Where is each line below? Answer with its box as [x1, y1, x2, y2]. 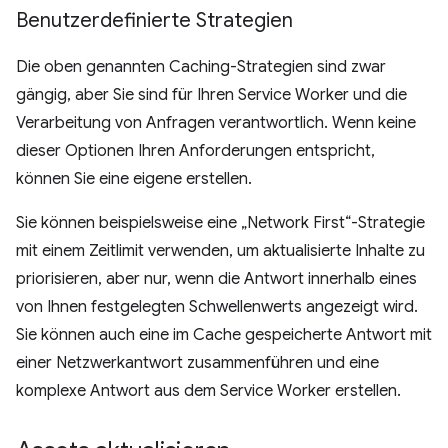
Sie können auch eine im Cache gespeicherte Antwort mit [16, 325, 432, 346]
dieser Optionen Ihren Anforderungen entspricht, [16, 141, 375, 162]
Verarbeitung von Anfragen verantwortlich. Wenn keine [16, 113, 416, 134]
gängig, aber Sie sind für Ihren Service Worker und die [16, 85, 407, 106]
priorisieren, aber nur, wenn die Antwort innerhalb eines [16, 269, 417, 290]
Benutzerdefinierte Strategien [16, 8, 293, 34]
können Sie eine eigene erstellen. [16, 169, 252, 190]
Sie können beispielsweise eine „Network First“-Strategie [16, 213, 425, 234]
